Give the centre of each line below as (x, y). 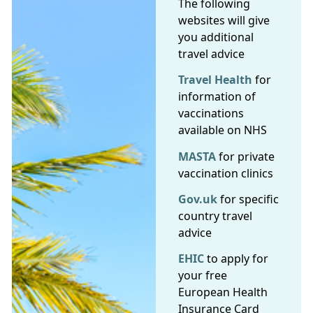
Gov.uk (198, 199)
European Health (223, 292)
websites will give (224, 20)
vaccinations (211, 114)
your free (203, 276)
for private (245, 156)
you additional (216, 37)
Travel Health (215, 80)
